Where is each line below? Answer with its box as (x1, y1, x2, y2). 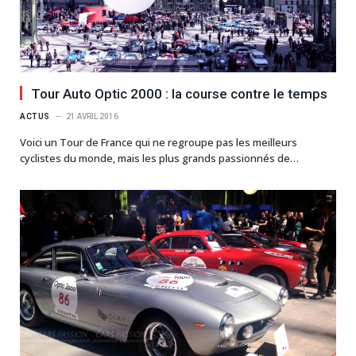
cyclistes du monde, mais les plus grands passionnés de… (20, 150, 299, 165)
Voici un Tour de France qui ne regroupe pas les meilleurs (20, 134, 297, 149)
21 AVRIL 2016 (65, 111, 118, 121)
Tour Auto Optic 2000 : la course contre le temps (31, 85, 327, 102)
